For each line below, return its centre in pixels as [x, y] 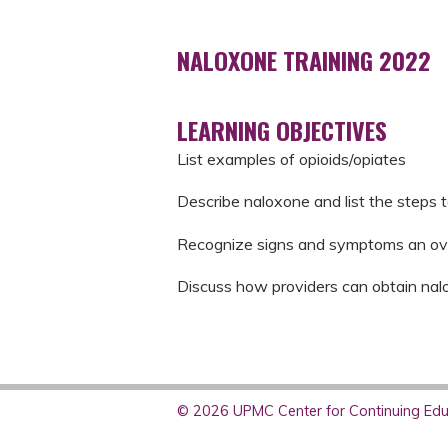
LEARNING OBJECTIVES [282, 130]
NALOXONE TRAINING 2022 [304, 60]
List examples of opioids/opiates [291, 159]
